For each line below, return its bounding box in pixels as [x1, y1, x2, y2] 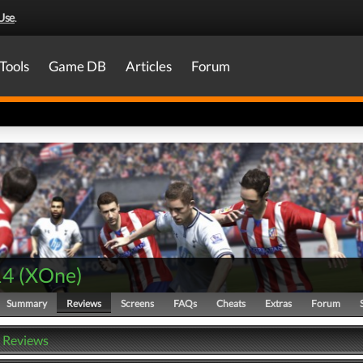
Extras [265, 297, 292, 310]
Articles [126, 58, 172, 75]
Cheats [216, 297, 246, 310]
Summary [6, 297, 47, 310]
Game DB [49, 58, 106, 75]
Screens [121, 297, 154, 310]
